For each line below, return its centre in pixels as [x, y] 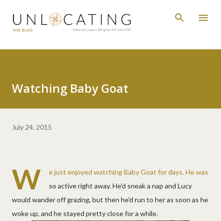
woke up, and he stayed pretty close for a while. [85, 213]
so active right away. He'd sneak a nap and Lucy [120, 185]
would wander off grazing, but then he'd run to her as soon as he [110, 199]
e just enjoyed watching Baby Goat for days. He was [129, 172]
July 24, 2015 [32, 127]
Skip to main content [110, 12]
